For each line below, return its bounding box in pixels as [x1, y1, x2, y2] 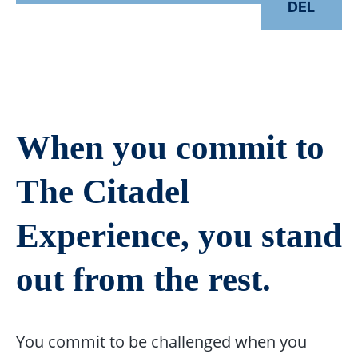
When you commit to [15, 129, 324, 167]
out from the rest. [15, 261, 271, 299]
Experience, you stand [15, 217, 342, 255]
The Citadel [15, 173, 189, 211]
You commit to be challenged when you [15, 330, 307, 353]
